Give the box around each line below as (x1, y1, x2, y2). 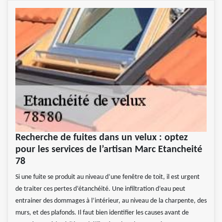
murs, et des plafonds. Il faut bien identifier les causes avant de (15, 209, 189, 217)
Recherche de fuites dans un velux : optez (15, 133, 188, 143)
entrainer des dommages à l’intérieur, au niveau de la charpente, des (15, 197, 207, 205)
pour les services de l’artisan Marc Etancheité (15, 145, 202, 155)
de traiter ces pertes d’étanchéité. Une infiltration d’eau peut (15, 185, 185, 193)
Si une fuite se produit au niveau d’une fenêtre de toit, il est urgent (15, 173, 200, 181)
